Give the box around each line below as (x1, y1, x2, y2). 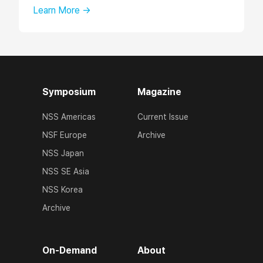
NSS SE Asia (42, 166, 89, 176)
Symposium (42, 86, 96, 97)
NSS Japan (42, 148, 84, 158)
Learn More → (33, 4, 91, 16)
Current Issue (137, 112, 188, 122)
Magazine (137, 86, 181, 97)
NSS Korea (42, 184, 83, 194)
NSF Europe (42, 130, 87, 140)
